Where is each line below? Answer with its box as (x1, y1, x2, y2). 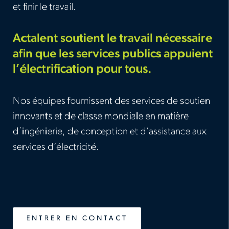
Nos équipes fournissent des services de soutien (13, 96, 210, 106)
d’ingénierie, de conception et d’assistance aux (13, 126, 207, 137)
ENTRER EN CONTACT (26, 214, 128, 222)
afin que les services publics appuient (13, 48, 213, 60)
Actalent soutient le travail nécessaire (13, 32, 212, 45)
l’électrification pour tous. (13, 63, 152, 76)
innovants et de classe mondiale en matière (13, 111, 189, 122)
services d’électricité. (13, 142, 99, 152)
